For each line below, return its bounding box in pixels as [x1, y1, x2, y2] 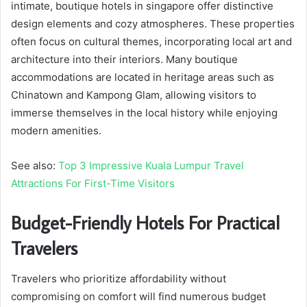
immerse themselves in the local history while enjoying [11, 106, 278, 120]
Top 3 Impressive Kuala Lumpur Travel [58, 159, 244, 173]
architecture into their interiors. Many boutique [11, 53, 238, 66]
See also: [11, 159, 58, 173]
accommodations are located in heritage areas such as [11, 71, 274, 84]
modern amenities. [11, 124, 101, 138]
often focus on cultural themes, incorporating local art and [11, 35, 292, 49]
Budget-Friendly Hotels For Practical [11, 210, 280, 235]
